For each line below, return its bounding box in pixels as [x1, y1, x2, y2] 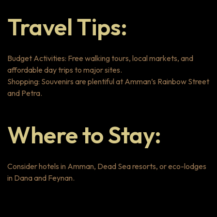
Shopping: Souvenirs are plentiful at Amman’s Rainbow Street [7, 77, 209, 87]
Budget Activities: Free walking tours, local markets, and [7, 53, 193, 63]
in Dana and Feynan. [7, 173, 75, 183]
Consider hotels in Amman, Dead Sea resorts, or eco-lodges [7, 161, 206, 171]
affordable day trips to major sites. [7, 65, 122, 75]
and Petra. [7, 88, 42, 98]
